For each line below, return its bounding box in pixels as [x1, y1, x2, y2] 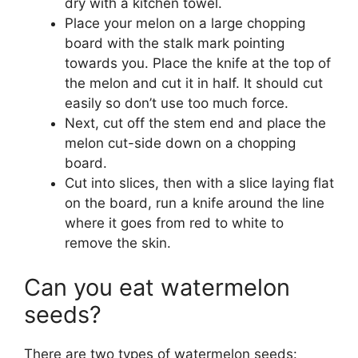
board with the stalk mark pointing [65, 35, 284, 52]
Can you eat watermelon [24, 272, 290, 301]
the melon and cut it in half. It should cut [65, 75, 323, 92]
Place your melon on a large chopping [65, 15, 305, 32]
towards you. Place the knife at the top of [65, 55, 331, 72]
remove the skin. [65, 235, 175, 252]
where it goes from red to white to [65, 215, 284, 232]
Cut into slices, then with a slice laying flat [65, 175, 334, 192]
